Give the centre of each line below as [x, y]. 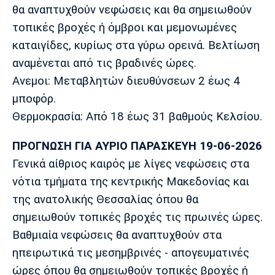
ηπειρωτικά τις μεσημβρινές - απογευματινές [131, 253]
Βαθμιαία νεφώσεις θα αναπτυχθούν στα [117, 235]
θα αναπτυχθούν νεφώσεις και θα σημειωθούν [132, 10]
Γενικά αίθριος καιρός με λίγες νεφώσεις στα [131, 164]
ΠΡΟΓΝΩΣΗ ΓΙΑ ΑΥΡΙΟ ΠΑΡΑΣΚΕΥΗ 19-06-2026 [137, 146]
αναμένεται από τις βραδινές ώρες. [104, 64]
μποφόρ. [34, 99]
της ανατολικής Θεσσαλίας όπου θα [105, 199]
